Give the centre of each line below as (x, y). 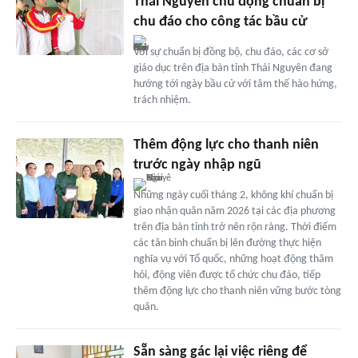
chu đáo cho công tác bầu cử (220, 22)
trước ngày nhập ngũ (197, 165)
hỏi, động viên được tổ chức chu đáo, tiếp (227, 275)
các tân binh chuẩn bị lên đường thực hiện (227, 243)
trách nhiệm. (162, 100)
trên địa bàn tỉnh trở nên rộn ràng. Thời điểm (235, 227)
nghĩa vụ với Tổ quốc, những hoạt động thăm (233, 259)
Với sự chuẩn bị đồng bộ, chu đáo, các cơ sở (231, 52)
